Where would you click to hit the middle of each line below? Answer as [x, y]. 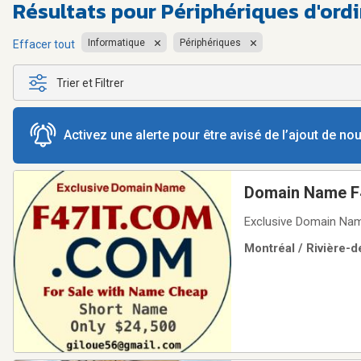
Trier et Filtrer [90, 83]
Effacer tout [44, 44]
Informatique [116, 42]
